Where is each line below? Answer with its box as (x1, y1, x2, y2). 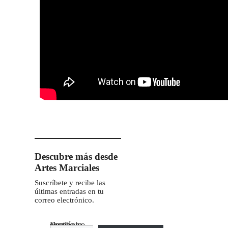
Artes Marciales (35, 162, 99, 173)
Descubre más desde (35, 151, 118, 162)
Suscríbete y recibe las (35, 178, 105, 187)
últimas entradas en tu (35, 187, 104, 195)
